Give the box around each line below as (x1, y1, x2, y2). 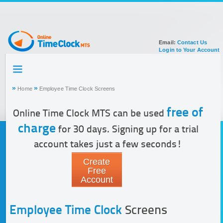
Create (83, 157, 111, 167)
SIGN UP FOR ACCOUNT (7, 89, 102, 97)
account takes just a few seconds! (34, 140, 183, 150)
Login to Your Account (159, 47, 220, 53)
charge (17, 122, 56, 136)
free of (167, 107, 204, 120)
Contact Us (177, 39, 207, 45)
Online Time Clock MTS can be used (13, 109, 167, 119)
